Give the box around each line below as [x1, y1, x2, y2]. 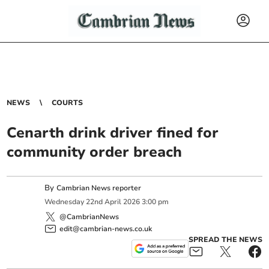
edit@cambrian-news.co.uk [59, 223, 153, 234]
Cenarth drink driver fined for [7, 123, 219, 142]
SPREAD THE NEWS [188, 234, 262, 244]
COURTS [52, 98, 83, 107]
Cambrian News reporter [56, 183, 142, 193]
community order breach [7, 142, 183, 162]
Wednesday [44, 197, 85, 207]
